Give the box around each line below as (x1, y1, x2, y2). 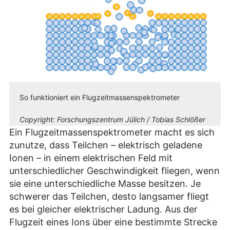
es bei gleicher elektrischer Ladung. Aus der (9, 204, 198, 215)
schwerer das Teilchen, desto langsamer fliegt (9, 191, 209, 202)
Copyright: (20, 115, 57, 124)
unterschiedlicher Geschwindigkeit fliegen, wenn (9, 165, 220, 177)
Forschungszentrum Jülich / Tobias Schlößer (57, 115, 205, 124)
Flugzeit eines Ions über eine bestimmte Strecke (9, 217, 217, 228)
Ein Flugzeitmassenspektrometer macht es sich (9, 127, 215, 138)
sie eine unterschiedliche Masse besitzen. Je (9, 178, 201, 189)
